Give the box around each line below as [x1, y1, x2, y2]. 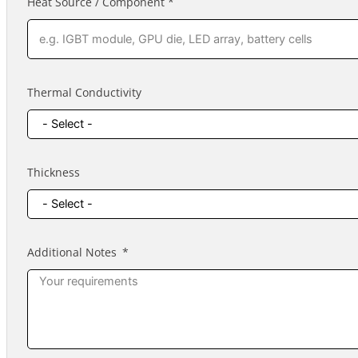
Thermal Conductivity [26, 85, 141, 101]
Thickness [26, 165, 80, 181]
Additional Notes [26, 244, 117, 260]
